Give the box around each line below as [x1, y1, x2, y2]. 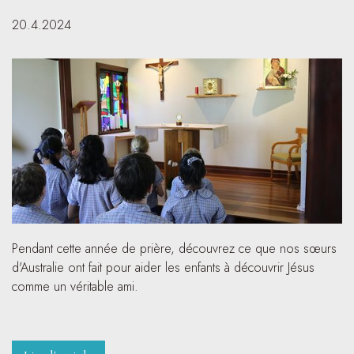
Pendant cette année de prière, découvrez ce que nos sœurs [12, 239, 337, 258]
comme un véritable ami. [12, 277, 138, 296]
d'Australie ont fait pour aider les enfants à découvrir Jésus [12, 258, 314, 277]
